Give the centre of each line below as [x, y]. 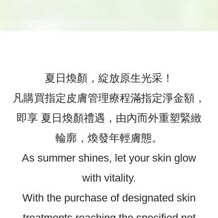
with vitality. [109, 178]
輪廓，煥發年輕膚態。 [109, 138]
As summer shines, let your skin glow [109, 158]
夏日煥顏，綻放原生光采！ [109, 78]
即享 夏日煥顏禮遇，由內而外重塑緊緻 [109, 118]
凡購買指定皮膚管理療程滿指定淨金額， [109, 98]
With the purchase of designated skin [109, 198]
